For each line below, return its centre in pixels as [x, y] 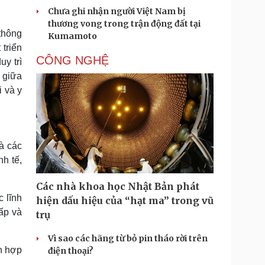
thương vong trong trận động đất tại [124, 24]
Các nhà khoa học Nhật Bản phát [118, 186]
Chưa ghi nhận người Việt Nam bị [117, 11]
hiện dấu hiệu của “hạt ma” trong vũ [125, 201]
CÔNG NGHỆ [72, 60]
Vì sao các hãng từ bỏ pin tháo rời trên [128, 238]
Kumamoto [72, 36]
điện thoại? [71, 251]
